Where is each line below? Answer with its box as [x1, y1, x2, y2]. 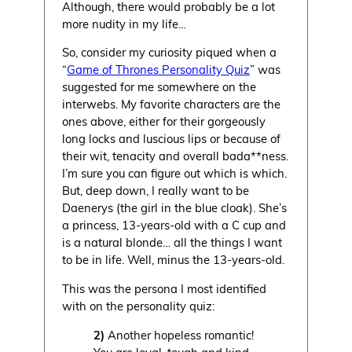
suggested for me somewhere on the [62, 79, 257, 95]
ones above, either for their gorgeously [62, 113, 266, 130]
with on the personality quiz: [62, 297, 215, 313]
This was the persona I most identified [62, 280, 267, 296]
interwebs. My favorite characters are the [62, 96, 281, 112]
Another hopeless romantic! [108, 326, 255, 343]
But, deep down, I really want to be [62, 182, 250, 199]
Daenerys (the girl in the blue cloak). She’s [62, 200, 288, 216]
